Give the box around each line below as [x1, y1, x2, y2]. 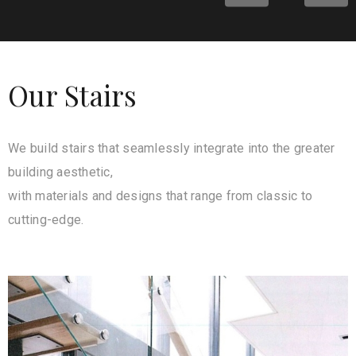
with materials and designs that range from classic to [8, 188, 313, 203]
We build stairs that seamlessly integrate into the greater [8, 141, 335, 156]
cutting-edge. [8, 212, 84, 227]
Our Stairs [8, 76, 137, 114]
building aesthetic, [8, 164, 113, 180]
